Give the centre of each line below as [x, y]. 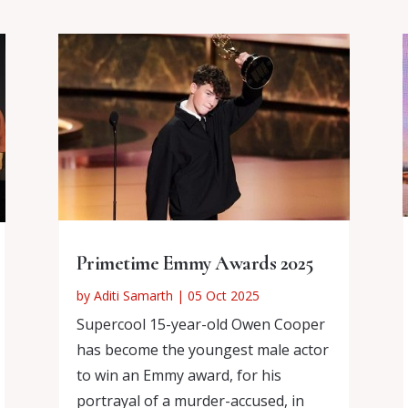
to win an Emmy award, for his [178, 376]
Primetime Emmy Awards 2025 [194, 264]
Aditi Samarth [133, 296]
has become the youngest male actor [202, 350]
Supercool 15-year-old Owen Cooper [200, 325]
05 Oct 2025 [223, 296]
